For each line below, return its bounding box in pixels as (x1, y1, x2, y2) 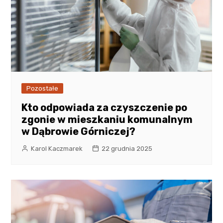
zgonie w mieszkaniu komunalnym (21, 113, 193, 125)
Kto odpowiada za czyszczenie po (21, 101, 188, 113)
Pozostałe (26, 84, 59, 92)
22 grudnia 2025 (102, 144, 153, 152)
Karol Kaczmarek (31, 144, 83, 152)
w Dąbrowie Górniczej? (21, 125, 136, 137)
